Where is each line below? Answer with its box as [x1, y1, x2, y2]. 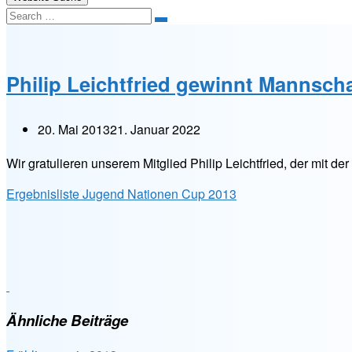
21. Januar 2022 [110, 120, 200, 139]
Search [160, 19, 192, 31]
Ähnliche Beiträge [6, 309, 128, 331]
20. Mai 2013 [38, 120, 110, 139]
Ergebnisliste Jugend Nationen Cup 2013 [6, 185, 236, 203]
